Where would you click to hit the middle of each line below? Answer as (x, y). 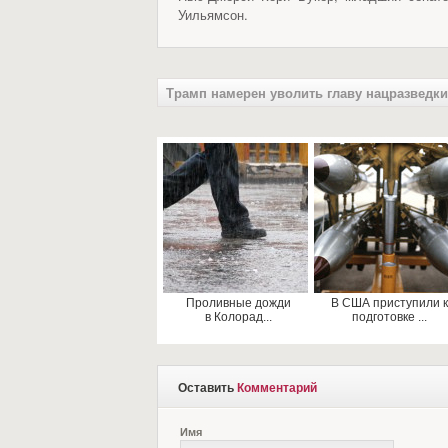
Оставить (207, 387)
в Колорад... (238, 317)
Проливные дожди (238, 303)
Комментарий (277, 387)
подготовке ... (389, 317)
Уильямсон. (213, 14)
